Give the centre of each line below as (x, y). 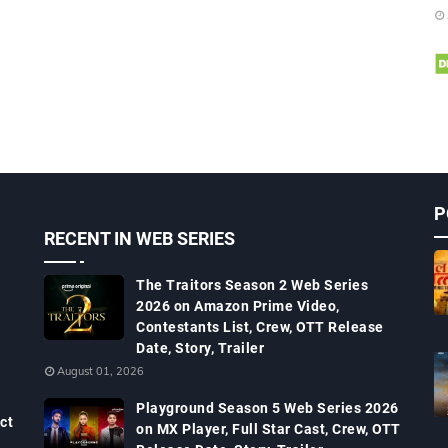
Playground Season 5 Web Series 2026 (267, 408)
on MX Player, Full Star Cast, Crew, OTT (268, 429)
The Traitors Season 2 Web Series (252, 285)
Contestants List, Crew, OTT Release (260, 327)
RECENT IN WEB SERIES (139, 238)
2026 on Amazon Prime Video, (238, 306)
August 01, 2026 (100, 371)
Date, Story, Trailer (200, 348)
